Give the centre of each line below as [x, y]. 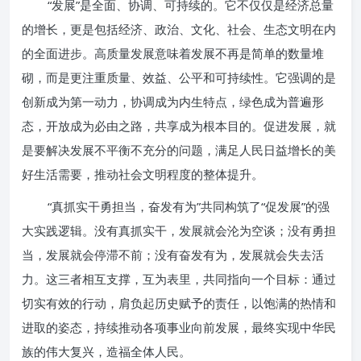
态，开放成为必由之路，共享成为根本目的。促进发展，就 [179, 126]
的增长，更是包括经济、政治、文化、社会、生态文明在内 [179, 29]
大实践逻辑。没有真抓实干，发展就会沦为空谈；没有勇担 [179, 230]
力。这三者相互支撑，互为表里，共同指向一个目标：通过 [179, 279]
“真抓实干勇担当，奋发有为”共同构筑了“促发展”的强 [189, 206]
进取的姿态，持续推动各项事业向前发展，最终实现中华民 [179, 327]
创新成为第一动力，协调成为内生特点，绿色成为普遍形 [173, 102]
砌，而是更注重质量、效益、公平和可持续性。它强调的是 [179, 77]
